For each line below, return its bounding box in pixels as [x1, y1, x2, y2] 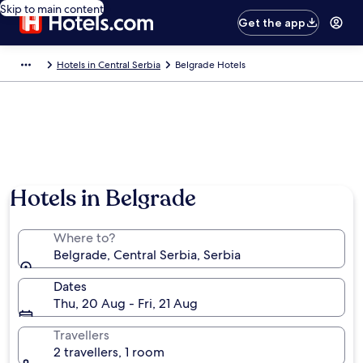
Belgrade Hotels [175, 58, 246, 71]
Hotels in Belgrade [10, 183, 196, 214]
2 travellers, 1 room [53, 344, 164, 361]
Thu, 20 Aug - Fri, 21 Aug [53, 295, 198, 312]
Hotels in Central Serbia [57, 58, 160, 71]
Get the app [238, 15, 306, 30]
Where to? [53, 229, 115, 246]
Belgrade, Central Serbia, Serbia [53, 246, 241, 263]
